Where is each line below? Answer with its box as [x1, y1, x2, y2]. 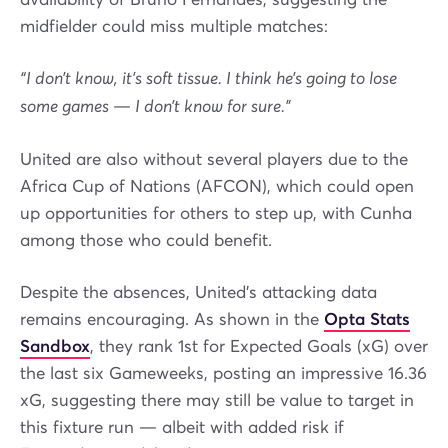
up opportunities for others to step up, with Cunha [20, 203, 412, 225]
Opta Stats [324, 309, 410, 331]
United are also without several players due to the [20, 149, 408, 171]
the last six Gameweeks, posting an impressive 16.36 [20, 363, 427, 385]
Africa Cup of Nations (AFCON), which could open [20, 176, 414, 198]
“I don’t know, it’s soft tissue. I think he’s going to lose [20, 68, 397, 91]
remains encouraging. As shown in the [20, 309, 324, 331]
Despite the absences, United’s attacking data [20, 282, 377, 304]
